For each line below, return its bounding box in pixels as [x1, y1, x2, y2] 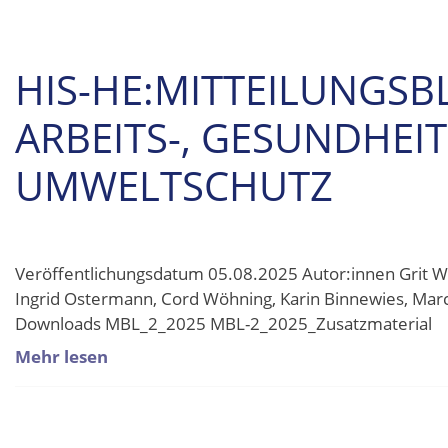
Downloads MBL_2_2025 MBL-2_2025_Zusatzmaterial [15, 311, 432, 335]
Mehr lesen [15, 345, 108, 369]
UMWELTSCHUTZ [15, 158, 333, 214]
